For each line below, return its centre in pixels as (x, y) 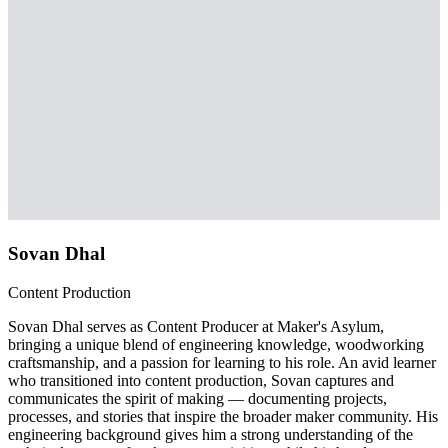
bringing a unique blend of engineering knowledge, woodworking (216, 344)
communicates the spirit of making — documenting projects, (197, 398)
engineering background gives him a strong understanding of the (210, 434)
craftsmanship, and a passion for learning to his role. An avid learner (222, 362)
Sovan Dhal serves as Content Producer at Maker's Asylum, (196, 326)
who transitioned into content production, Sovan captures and (201, 380)
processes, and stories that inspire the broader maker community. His (223, 416)
